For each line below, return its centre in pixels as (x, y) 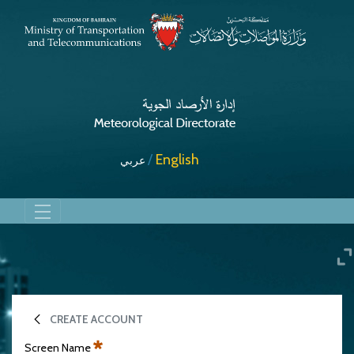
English (177, 159)
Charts (35, 303)
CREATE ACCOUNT (96, 319)
